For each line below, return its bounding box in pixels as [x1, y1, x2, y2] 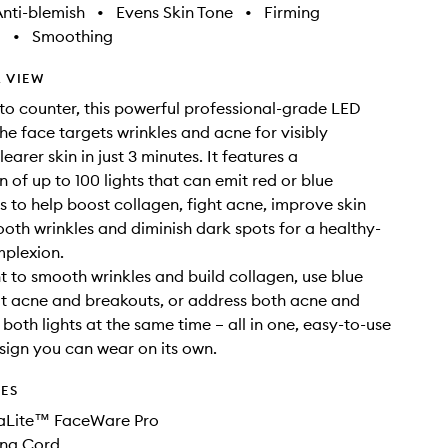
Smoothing [32, 26, 113, 46]
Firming [264, 2, 320, 22]
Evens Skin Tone [116, 2, 233, 22]
